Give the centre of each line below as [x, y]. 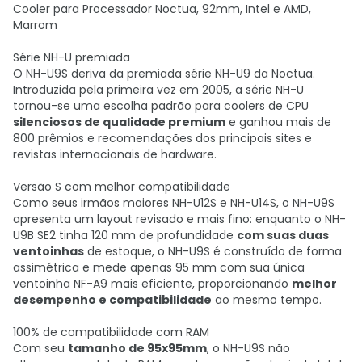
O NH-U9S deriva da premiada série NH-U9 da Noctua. [164, 74]
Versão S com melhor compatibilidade [122, 187]
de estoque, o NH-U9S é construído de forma [213, 251]
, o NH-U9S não [248, 348]
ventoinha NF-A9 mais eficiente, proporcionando [152, 284]
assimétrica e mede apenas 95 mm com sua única [159, 267]
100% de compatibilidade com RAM [111, 332]
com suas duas [283, 235]
